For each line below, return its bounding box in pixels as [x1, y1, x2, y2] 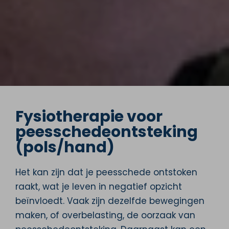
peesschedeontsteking [15, 121, 198, 143]
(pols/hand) [15, 136, 114, 158]
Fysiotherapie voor [15, 105, 163, 127]
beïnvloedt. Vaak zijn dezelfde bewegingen [15, 194, 204, 207]
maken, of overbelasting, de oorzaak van [15, 209, 195, 221]
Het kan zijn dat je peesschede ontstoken [15, 166, 197, 178]
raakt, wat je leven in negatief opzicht [15, 180, 182, 193]
